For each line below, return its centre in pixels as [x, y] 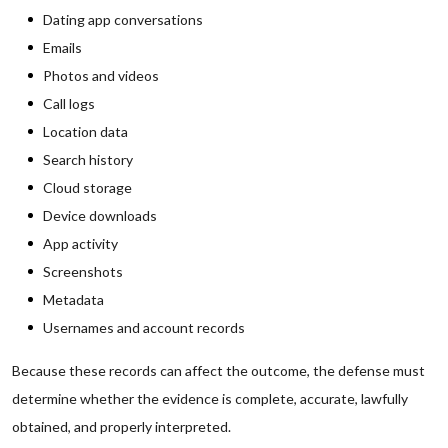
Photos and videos [101, 75]
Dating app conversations [123, 19]
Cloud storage [87, 187]
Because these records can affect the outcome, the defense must [218, 370]
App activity [80, 243]
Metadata [73, 299]
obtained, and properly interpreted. [121, 426]
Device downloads [100, 215]
